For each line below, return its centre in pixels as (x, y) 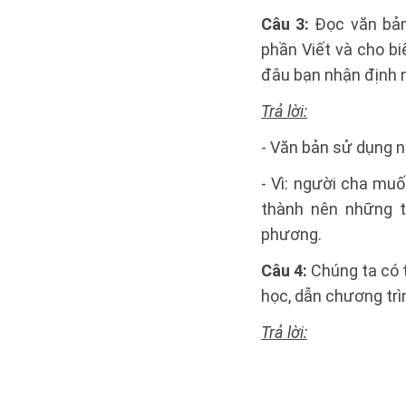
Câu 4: (286, 271)
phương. (291, 234)
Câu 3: (288, 24)
